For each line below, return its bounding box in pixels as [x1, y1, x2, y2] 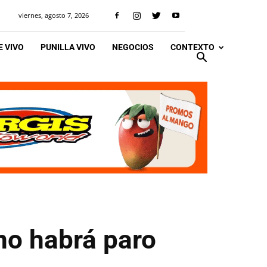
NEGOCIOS [112, 42, 154, 52]
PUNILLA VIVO [41, 42, 95, 52]
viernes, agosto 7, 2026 [18, 11, 89, 20]
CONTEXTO [170, 42, 215, 52]
